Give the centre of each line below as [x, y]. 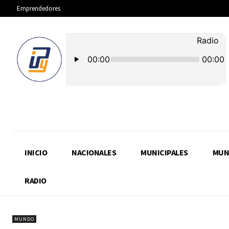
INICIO [36, 153]
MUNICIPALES [164, 153]
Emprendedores [39, 9]
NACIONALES [94, 153]
